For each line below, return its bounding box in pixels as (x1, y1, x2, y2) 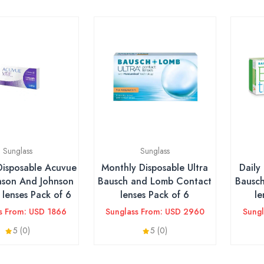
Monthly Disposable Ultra (101, 161, 208, 174)
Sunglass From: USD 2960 (105, 206, 204, 217)
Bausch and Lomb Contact (98, 174, 212, 188)
